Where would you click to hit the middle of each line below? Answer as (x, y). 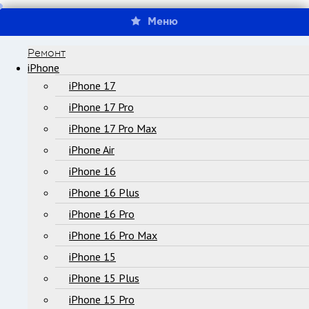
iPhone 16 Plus (104, 193)
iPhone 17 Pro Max (113, 129)
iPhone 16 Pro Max (113, 236)
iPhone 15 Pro (102, 300)
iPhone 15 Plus (104, 278)
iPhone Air (92, 150)
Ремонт (47, 54)
